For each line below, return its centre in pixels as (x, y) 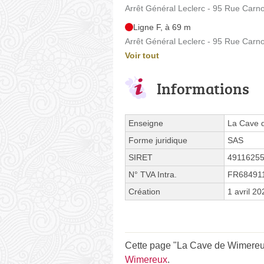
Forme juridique (158, 140)
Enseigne (146, 123)
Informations (203, 88)
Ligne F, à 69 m (162, 27)
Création (144, 192)
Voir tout (142, 55)
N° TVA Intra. (153, 174)
